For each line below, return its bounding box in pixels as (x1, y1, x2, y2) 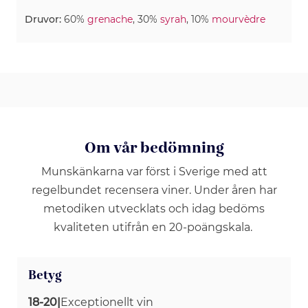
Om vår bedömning (84, 137, 224, 159)
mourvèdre (212, 12, 265, 25)
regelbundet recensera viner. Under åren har (31, 183, 277, 197)
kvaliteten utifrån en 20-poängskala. (53, 220, 255, 234)
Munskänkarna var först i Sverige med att (41, 164, 267, 178)
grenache (87, 12, 133, 25)
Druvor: (25, 12, 61, 25)
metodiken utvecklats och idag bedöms (43, 201, 265, 215)
